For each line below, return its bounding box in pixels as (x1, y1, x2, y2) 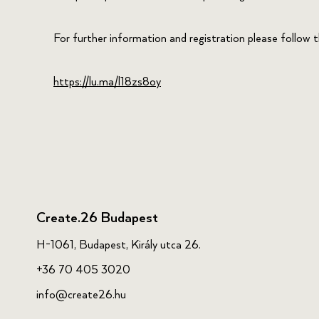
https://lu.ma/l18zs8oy (53, 75, 161, 90)
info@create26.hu (36, 288, 126, 303)
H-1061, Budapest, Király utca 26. (36, 239, 201, 253)
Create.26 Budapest (36, 210, 158, 227)
